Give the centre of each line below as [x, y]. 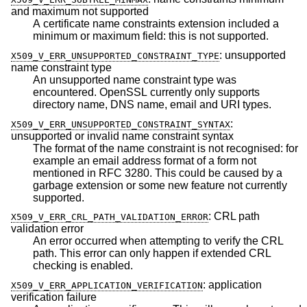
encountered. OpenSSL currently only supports [114, 92]
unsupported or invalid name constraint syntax [122, 136]
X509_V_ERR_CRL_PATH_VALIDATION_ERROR [110, 217]
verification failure [54, 297]
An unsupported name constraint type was [135, 79]
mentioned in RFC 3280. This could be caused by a [147, 173]
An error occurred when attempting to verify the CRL [158, 241]
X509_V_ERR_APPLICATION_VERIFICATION [107, 285]
